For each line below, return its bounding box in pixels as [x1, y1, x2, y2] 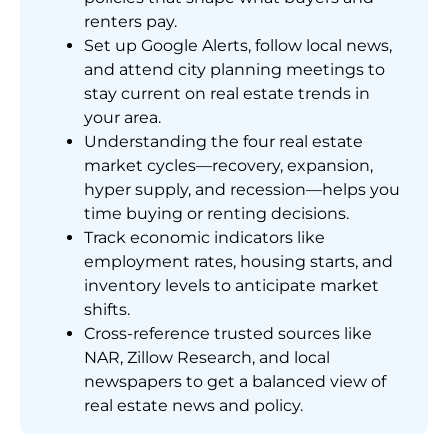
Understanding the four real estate [84, 131, 363, 151]
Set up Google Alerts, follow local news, [84, 35, 392, 55]
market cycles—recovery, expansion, [84, 155, 373, 175]
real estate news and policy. [84, 395, 303, 415]
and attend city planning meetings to [84, 59, 385, 79]
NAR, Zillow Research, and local [84, 347, 330, 367]
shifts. [84, 299, 130, 319]
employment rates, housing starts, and [84, 251, 393, 271]
